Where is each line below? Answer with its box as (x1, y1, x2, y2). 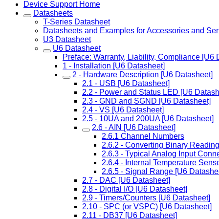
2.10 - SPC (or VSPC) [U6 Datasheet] (82, 202, 212, 211)
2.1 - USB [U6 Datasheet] (82, 79, 170, 88)
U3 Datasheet (43, 35, 91, 44)
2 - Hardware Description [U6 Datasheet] (72, 70, 213, 79)
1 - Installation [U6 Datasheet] (63, 62, 165, 70)
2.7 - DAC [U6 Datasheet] (82, 176, 170, 184)
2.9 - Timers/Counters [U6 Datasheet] (82, 194, 210, 202)
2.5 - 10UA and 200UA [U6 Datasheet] (82, 114, 214, 123)
